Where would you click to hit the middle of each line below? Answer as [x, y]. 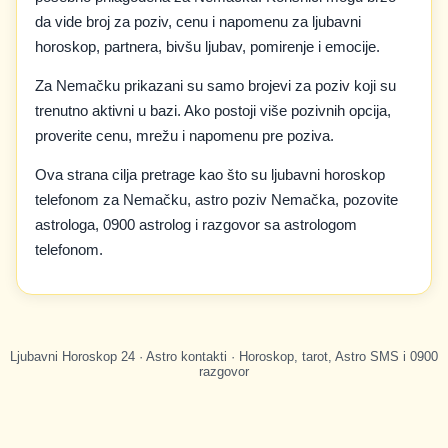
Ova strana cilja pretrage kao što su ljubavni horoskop [210, 174]
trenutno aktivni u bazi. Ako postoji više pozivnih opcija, [213, 110]
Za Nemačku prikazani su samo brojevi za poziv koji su [215, 85]
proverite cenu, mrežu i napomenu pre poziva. [184, 135]
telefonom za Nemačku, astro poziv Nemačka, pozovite [216, 199]
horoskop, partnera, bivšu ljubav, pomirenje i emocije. [207, 46]
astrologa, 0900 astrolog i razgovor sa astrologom [196, 224]
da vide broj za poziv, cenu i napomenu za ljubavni [198, 21]
